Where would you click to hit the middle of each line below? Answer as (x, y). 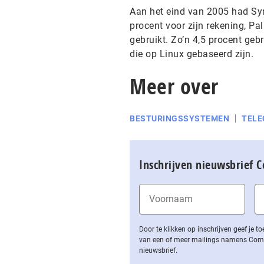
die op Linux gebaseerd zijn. (192, 54)
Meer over (174, 86)
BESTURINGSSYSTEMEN (179, 118)
